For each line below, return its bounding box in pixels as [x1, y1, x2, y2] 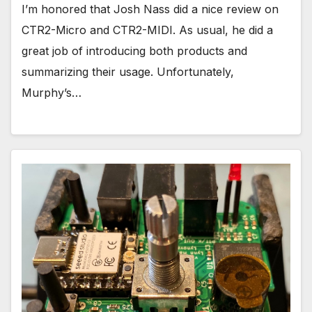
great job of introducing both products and [22, 43, 247, 58]
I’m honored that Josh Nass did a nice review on [22, 1, 279, 16]
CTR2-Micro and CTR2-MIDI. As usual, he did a [22, 22, 273, 37]
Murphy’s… [22, 85, 81, 100]
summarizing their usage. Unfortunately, [22, 64, 234, 79]
